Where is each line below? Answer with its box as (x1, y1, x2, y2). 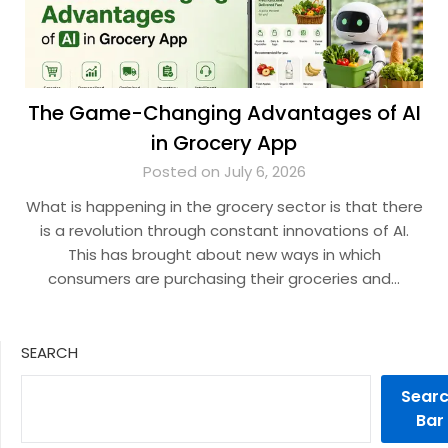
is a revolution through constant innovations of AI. (39, 220, 409, 241)
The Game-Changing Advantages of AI (27, 99, 421, 127)
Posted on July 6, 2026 (142, 161, 306, 182)
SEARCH (21, 342, 78, 363)
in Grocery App (151, 129, 297, 157)
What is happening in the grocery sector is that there (25, 196, 423, 217)
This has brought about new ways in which (67, 244, 381, 265)
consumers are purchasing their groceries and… (48, 268, 400, 289)
